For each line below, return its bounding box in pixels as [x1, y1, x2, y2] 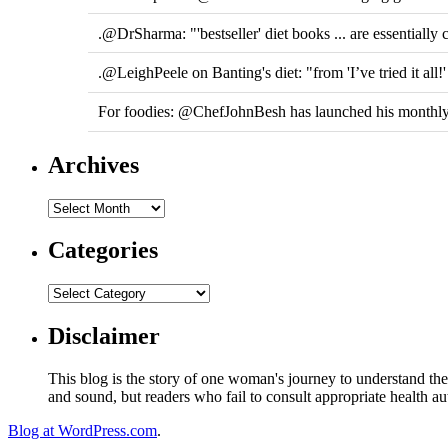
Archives [48, 151, 139, 178]
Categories [48, 237, 158, 264]
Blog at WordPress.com [8, 422, 157, 440]
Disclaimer [48, 323, 160, 350]
